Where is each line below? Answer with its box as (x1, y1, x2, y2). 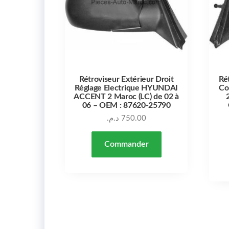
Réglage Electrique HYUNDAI (75, 83, 178, 92)
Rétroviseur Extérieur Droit (79, 75, 174, 83)
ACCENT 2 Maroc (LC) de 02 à (74, 92, 179, 101)
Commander (104, 140, 149, 148)
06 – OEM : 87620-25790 (82, 101, 171, 109)
